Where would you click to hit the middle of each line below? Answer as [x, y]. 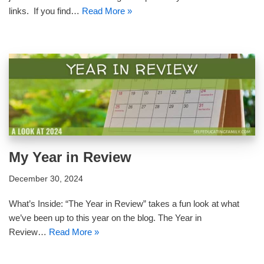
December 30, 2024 [46, 179]
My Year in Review [70, 157]
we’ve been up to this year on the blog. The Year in [105, 218]
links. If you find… [45, 11]
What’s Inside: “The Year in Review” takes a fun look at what [124, 204]
